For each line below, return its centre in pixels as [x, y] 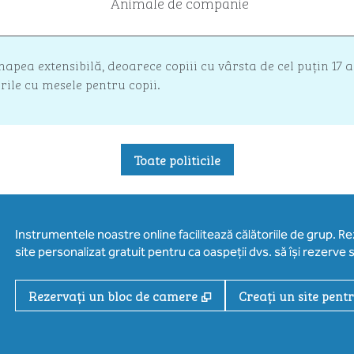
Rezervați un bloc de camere [113, 296]
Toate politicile [177, 160]
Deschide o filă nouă [276, 295]
